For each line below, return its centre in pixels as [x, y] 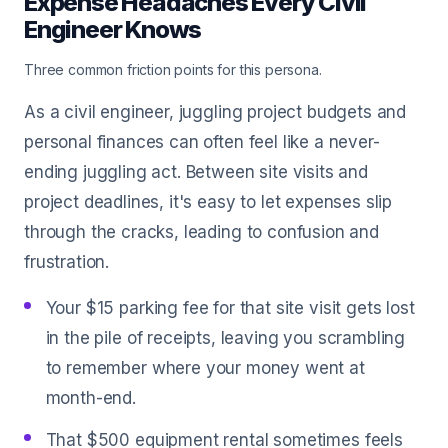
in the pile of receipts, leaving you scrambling [225, 338]
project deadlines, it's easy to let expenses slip [208, 202]
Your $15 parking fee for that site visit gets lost [230, 308]
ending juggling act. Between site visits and [196, 172]
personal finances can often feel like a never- [202, 142]
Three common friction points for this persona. [173, 69]
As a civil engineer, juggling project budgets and [215, 112]
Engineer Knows [113, 29]
